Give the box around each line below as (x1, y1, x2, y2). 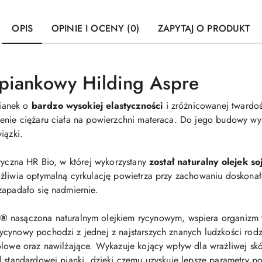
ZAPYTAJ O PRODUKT (157, 22, 250, 36)
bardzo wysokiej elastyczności (31, 99, 163, 113)
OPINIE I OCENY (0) (51, 22, 139, 36)
